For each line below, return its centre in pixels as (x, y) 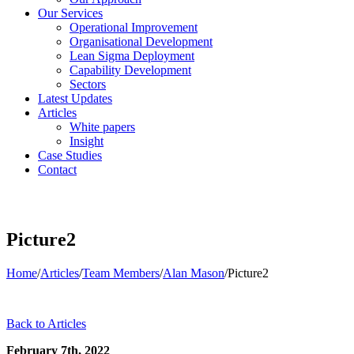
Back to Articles (46, 323)
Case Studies (70, 155)
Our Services (70, 13)
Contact (57, 169)
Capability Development (130, 70)
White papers (102, 127)
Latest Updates (75, 98)
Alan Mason (194, 273)
